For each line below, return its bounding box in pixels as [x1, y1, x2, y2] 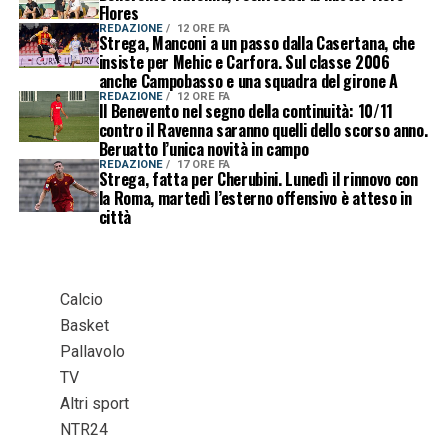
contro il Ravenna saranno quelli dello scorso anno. [98, 117, 428, 142]
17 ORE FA [176, 157, 230, 171]
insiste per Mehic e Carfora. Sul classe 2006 [98, 49, 390, 74]
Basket [59, 315, 109, 335]
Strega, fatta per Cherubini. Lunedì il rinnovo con [98, 166, 418, 191]
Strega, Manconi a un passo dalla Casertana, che [98, 30, 415, 55]
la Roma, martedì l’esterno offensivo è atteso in [98, 185, 412, 210]
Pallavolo [59, 341, 125, 361]
